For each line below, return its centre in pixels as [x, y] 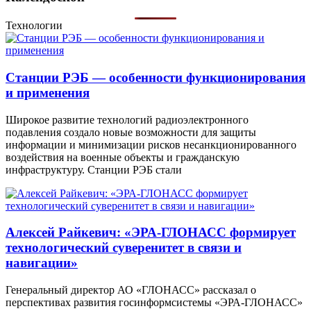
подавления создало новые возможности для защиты [131, 132]
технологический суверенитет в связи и [124, 248]
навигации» [42, 263]
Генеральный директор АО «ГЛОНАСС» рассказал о [131, 290]
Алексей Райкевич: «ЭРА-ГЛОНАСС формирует [151, 233]
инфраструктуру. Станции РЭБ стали [94, 169]
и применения [48, 92]
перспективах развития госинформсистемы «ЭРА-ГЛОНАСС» [154, 303]
